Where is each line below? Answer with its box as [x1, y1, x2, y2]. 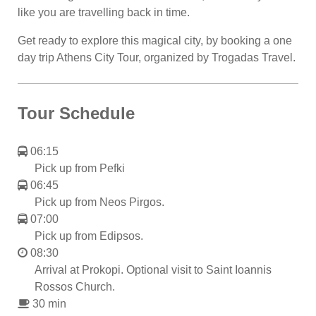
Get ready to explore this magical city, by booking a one [18, 34, 292, 47]
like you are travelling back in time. [18, 6, 190, 18]
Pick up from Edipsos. [35, 229, 143, 242]
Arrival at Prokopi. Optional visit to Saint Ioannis [35, 263, 272, 276]
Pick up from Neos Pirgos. [35, 195, 164, 208]
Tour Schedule [18, 103, 135, 123]
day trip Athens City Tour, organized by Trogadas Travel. [18, 51, 296, 63]
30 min [32, 297, 66, 310]
